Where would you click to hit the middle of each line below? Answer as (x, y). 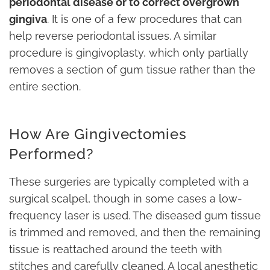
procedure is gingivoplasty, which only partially (129, 53)
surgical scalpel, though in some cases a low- (126, 199)
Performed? (52, 154)
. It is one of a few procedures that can (145, 19)
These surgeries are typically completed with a (129, 182)
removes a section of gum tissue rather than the (132, 70)
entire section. (45, 87)
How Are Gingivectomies (98, 134)
